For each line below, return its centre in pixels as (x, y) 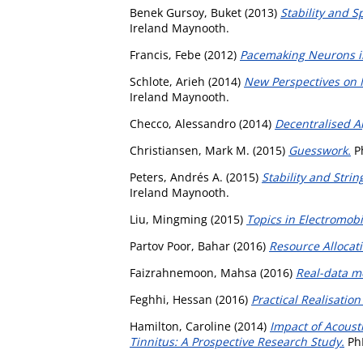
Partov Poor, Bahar (180, 246)
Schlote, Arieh (167, 81)
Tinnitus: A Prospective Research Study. (237, 341)
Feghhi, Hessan (171, 299)
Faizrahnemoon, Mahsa (193, 272)
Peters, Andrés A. (176, 177)
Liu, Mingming (169, 219)
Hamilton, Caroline (180, 326)
